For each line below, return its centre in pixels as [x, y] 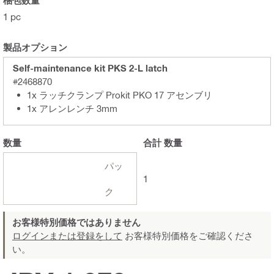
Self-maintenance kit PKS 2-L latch [90, 68]
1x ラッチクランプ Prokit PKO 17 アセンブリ [120, 94]
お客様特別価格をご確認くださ [188, 235]
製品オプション [35, 47]
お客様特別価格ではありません [76, 222]
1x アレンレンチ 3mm [72, 108]
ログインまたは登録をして [67, 235]
